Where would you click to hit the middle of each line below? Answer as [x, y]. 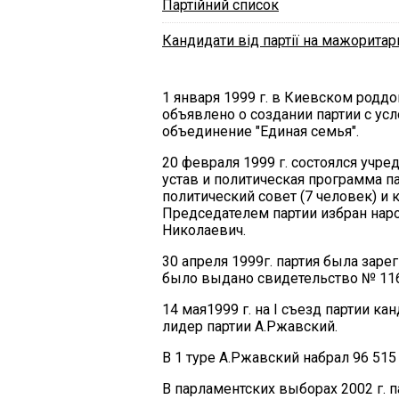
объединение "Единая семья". [261, 131]
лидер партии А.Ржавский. [250, 326]
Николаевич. [204, 230]
